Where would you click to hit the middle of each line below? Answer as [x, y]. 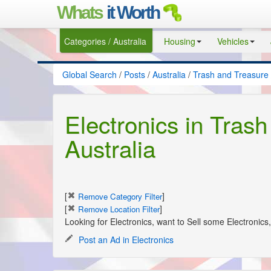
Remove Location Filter [118, 209]
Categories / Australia [105, 41]
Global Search [90, 74]
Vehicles [233, 41]
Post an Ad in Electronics [125, 240]
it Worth [133, 12]
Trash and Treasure [231, 74]
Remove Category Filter [119, 197]
